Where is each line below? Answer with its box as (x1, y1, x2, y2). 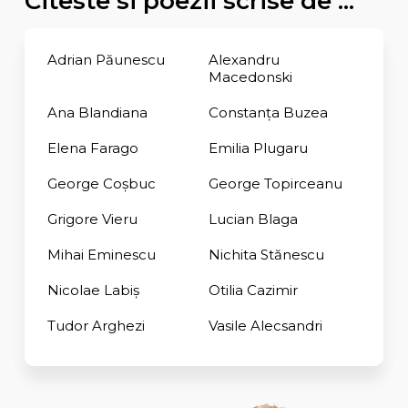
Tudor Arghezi (46, 316, 145, 334)
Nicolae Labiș (46, 280, 139, 299)
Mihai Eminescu (46, 245, 156, 263)
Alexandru (208, 50, 280, 68)
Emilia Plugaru (208, 138, 308, 157)
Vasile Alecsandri (208, 316, 322, 334)
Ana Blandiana (46, 103, 148, 121)
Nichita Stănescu (208, 245, 324, 263)
